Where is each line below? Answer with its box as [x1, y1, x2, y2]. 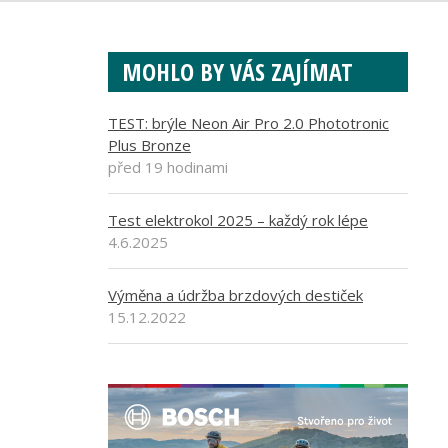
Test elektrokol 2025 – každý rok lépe [108, 210, 368, 230]
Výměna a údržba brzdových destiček [108, 285, 363, 305]
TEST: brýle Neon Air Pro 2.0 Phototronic [108, 113, 389, 133]
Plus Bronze [108, 135, 191, 155]
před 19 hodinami [108, 157, 228, 177]
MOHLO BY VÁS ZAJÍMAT [122, 55, 353, 88]
